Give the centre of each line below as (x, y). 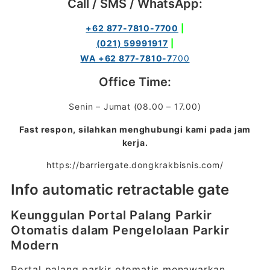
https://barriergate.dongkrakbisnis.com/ (135, 165)
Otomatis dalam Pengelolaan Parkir (120, 230)
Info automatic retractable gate (120, 190)
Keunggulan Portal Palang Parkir (111, 215)
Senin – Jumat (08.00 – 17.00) (135, 106)
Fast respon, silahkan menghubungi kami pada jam (135, 129)
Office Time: (135, 82)
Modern (35, 245)
